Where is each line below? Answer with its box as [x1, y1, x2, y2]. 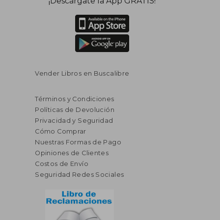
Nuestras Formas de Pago [35, 138, 122, 146]
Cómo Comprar [35, 127, 86, 135]
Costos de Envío [35, 160, 88, 167]
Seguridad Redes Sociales [35, 170, 124, 178]
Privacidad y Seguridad [35, 116, 113, 124]
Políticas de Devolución [35, 106, 115, 113]
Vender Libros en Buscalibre [35, 69, 130, 77]
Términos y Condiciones [35, 95, 114, 103]
